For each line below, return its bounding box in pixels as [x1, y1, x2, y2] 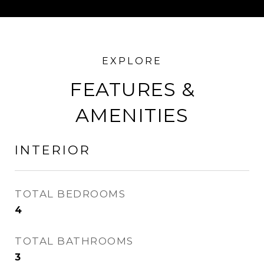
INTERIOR [15, 143, 91, 157]
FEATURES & [69, 78, 195, 101]
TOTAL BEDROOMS [15, 188, 126, 200]
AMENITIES [75, 104, 189, 127]
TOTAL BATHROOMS [15, 235, 134, 247]
